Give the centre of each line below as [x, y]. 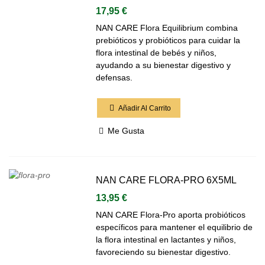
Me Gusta [126, 131]
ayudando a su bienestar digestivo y [164, 65]
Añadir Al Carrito [145, 108]
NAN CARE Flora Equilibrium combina [167, 28]
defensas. [114, 77]
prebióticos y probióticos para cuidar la [168, 40]
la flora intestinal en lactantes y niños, [166, 240]
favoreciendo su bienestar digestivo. [164, 252]
